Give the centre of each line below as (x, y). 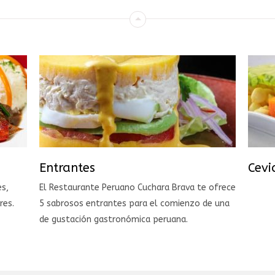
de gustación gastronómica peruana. (114, 220)
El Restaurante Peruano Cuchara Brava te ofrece (137, 188)
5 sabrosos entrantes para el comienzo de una (134, 204)
